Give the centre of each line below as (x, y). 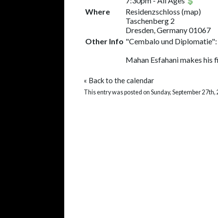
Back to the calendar (121, 80)
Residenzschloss (153, 11)
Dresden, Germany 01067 (168, 30)
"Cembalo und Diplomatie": (171, 41)
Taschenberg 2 (150, 21)
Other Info (104, 41)
